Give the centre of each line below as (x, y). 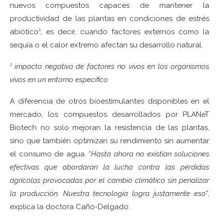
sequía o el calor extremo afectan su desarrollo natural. (106, 45)
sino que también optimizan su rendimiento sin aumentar (109, 141)
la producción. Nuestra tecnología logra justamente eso (108, 193)
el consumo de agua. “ (50, 154)
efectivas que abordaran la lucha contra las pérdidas (109, 167)
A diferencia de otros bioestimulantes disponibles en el (109, 101)
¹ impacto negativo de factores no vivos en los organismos (109, 66)
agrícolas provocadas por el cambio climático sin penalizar (109, 180)
